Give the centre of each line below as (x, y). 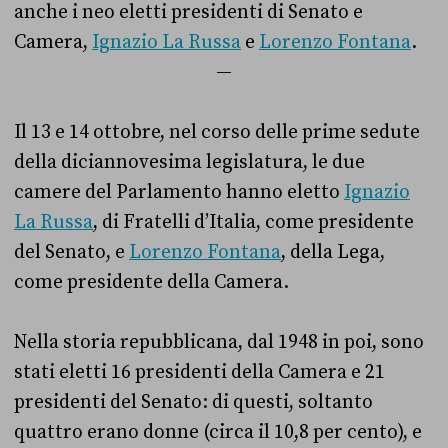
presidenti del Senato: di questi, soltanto (193, 402)
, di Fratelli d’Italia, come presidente (253, 222)
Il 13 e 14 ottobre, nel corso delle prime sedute (217, 132)
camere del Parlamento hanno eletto (179, 192)
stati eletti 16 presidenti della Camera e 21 (199, 372)
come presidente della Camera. (155, 282)
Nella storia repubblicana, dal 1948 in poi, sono (219, 342)
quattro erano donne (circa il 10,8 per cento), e (218, 432)
